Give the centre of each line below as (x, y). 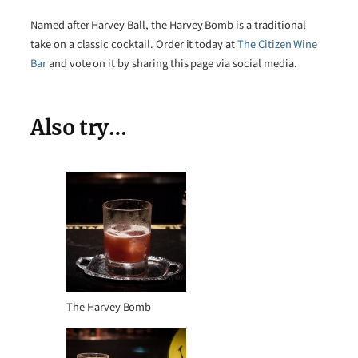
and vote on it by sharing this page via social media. (171, 63)
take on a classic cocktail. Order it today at (134, 44)
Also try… (79, 127)
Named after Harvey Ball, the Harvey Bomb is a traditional (168, 25)
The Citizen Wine (278, 44)
